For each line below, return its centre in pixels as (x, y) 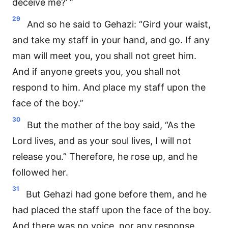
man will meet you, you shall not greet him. (104, 56)
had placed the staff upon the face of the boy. (112, 210)
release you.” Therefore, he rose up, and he (105, 156)
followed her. (40, 172)
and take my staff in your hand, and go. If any (111, 40)
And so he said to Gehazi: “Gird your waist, (119, 24)
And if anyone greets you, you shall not (96, 72)
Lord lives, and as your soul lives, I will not (102, 141)
